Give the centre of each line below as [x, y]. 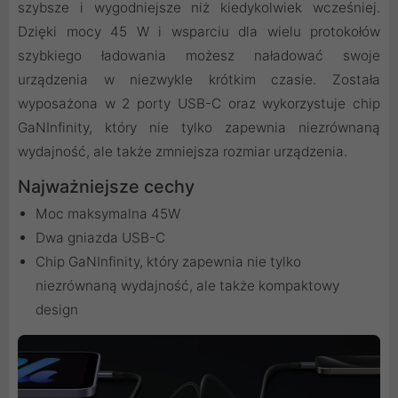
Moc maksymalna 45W [108, 214]
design [57, 310]
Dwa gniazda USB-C [100, 238]
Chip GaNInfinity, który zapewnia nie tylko [168, 262]
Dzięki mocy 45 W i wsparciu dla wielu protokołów [199, 32]
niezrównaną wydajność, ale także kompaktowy [187, 286]
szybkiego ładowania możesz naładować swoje [199, 56]
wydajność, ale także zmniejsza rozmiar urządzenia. [183, 152]
